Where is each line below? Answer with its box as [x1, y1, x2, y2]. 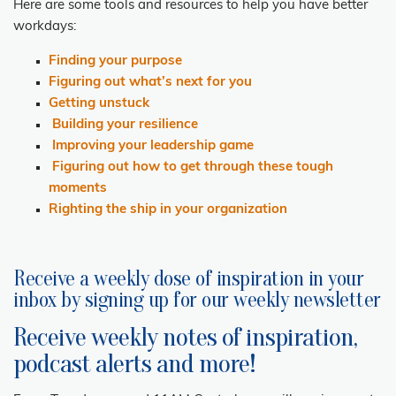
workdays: [13, 19, 76, 34]
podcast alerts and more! [13, 347, 261, 379]
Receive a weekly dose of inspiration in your [13, 266, 363, 291]
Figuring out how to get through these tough [52, 160, 333, 174]
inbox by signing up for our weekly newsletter [13, 287, 381, 312]
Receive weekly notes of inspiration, [13, 321, 357, 353]
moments [49, 181, 107, 195]
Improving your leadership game [52, 139, 254, 153]
